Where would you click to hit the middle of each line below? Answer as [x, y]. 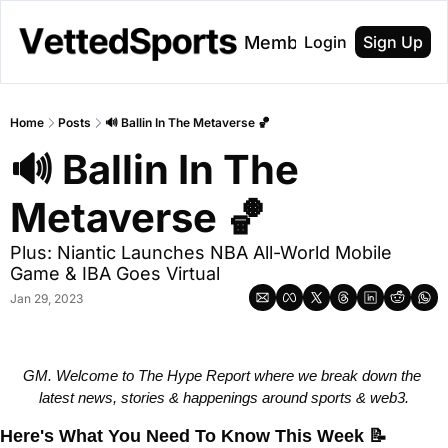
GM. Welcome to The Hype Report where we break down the [222, 375]
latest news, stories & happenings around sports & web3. [224, 397]
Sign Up [393, 42]
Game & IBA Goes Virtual [117, 273]
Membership [299, 42]
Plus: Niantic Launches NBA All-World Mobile [201, 252]
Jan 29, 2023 [46, 298]
